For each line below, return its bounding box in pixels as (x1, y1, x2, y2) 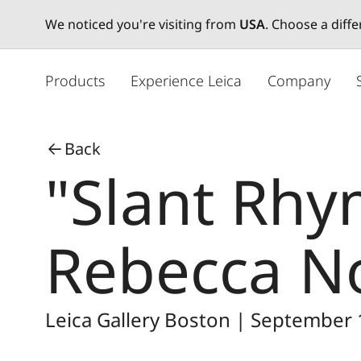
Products (45, 70, 105, 90)
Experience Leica (131, 70, 242, 90)
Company (268, 70, 330, 90)
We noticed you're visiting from (45, 15, 239, 33)
